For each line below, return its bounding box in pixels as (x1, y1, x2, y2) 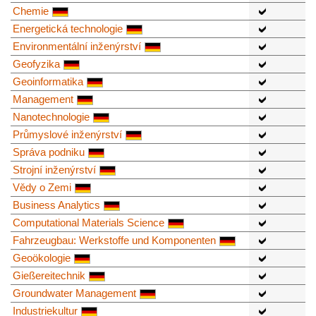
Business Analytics (13, 198, 100, 211)
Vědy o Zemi (13, 181, 71, 193)
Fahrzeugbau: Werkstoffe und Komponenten (13, 233, 216, 246)
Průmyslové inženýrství (13, 128, 122, 140)
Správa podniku (13, 145, 85, 158)
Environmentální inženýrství (13, 39, 141, 52)
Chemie (13, 4, 49, 17)
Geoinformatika (13, 75, 83, 87)
